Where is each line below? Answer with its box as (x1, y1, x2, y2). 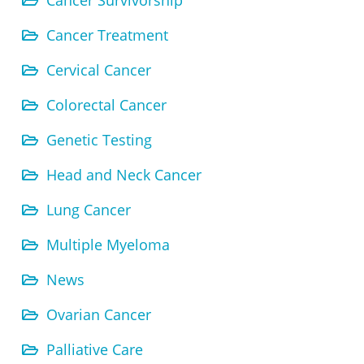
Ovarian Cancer (46, 305, 151, 325)
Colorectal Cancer (46, 95, 167, 115)
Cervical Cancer (46, 60, 151, 80)
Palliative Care (46, 340, 143, 360)
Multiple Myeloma (46, 235, 170, 255)
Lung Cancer (46, 200, 131, 220)
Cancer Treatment (46, 25, 168, 45)
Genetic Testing (46, 130, 152, 150)
